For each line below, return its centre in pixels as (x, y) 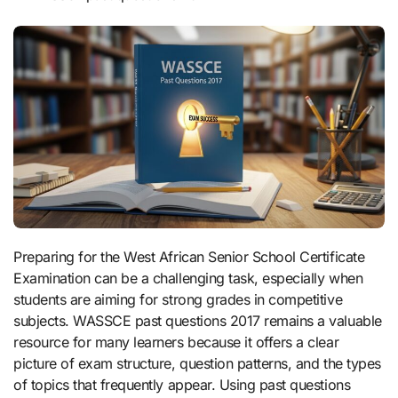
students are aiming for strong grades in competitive (178, 299)
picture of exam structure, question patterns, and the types (197, 363)
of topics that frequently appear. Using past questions (182, 384)
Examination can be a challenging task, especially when (188, 278)
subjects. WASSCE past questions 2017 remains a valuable (198, 320)
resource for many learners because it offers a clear (176, 342)
